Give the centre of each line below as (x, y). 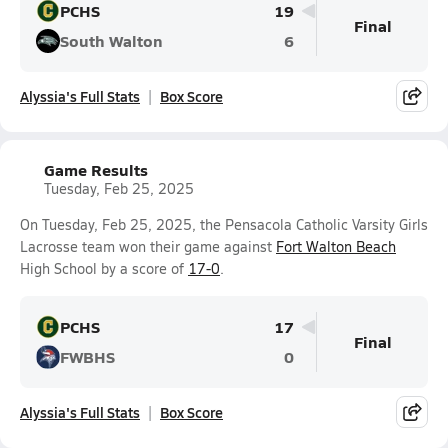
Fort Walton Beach (336, 246)
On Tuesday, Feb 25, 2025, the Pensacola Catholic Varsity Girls (224, 224)
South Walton (111, 40)
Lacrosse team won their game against (148, 246)
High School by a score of (104, 268)
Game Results (96, 169)
